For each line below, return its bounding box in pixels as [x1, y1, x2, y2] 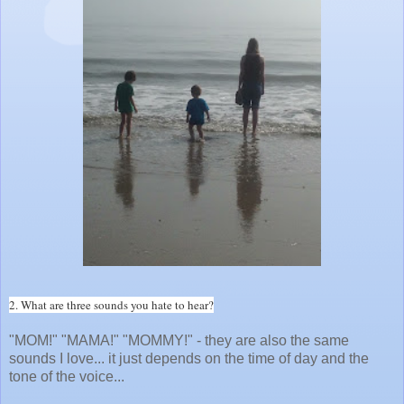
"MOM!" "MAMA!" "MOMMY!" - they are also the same [9, 333, 349, 349]
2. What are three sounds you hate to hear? [9, 297, 214, 314]
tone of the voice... [9, 369, 124, 385]
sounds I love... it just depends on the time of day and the [9, 351, 369, 367]
